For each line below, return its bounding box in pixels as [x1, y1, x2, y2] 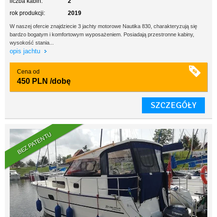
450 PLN [17, 77, 48, 85]
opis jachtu [10, 47, 42, 55]
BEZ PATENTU [16, 130, 53, 156]
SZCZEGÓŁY [151, 100, 196, 110]
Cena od [17, 68, 40, 75]
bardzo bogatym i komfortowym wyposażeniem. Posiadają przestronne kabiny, [10, 31, 194, 37]
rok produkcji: [10, 10, 45, 16]
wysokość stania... [10, 40, 54, 46]
